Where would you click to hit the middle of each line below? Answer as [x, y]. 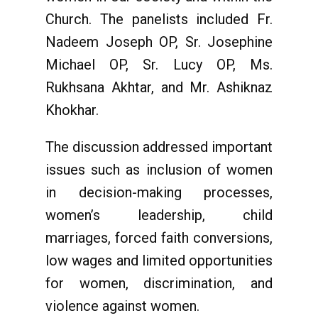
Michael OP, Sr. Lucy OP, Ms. [159, 65]
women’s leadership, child [159, 215]
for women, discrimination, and [159, 283]
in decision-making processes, [159, 192]
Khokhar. [72, 110]
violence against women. [122, 306]
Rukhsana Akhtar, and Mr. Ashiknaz [159, 87]
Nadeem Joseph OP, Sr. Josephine [159, 42]
